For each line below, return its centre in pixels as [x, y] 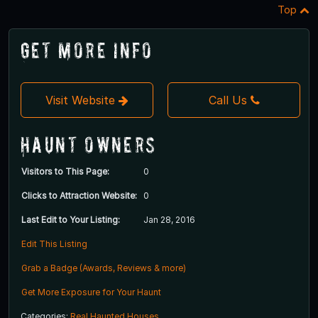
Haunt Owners [89, 144]
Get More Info [87, 50]
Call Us [227, 100]
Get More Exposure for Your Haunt [91, 292]
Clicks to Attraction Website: [79, 195]
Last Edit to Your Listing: [71, 219]
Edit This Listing [54, 243]
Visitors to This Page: [65, 171]
